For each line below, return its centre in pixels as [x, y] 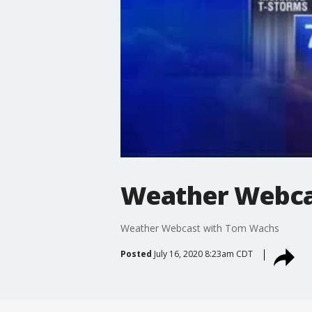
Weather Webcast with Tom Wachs [200, 228]
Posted [136, 253]
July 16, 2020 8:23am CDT [203, 253]
